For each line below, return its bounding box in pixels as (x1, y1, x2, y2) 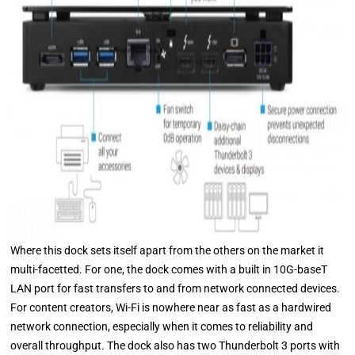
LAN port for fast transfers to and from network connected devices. (10, 282, 341, 295)
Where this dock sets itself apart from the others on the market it (10, 244, 325, 257)
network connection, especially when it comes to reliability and (10, 320, 314, 333)
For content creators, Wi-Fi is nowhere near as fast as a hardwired (10, 301, 332, 314)
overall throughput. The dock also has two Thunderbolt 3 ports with (10, 339, 341, 352)
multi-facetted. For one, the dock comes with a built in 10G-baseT (10, 263, 328, 276)
